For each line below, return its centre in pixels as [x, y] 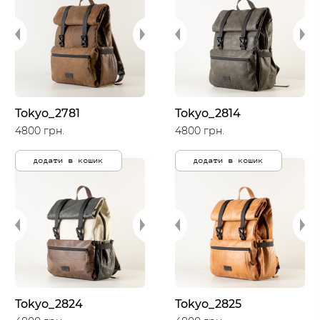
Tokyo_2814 [208, 113]
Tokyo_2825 [208, 304]
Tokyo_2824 [49, 304]
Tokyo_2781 [47, 113]
